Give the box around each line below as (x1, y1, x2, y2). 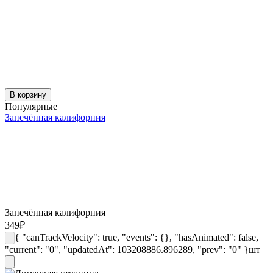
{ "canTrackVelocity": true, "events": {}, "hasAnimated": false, (15, 232, 258, 243)
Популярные (5, 101, 57, 112)
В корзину (10, 90, 46, 99)
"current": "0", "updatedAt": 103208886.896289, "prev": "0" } (5, 244, 249, 255)
